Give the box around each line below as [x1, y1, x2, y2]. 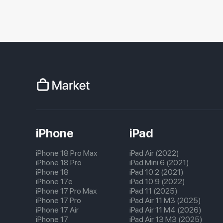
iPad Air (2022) [129, 148, 179, 158]
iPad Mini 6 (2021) [129, 158, 189, 167]
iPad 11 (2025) [129, 186, 178, 196]
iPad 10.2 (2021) [129, 167, 184, 177]
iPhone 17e [36, 177, 73, 186]
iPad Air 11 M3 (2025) [129, 196, 201, 205]
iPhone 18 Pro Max [36, 148, 98, 158]
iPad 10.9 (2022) [129, 177, 185, 186]
